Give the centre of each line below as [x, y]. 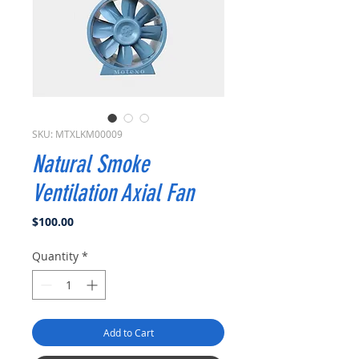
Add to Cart [128, 333]
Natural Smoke [91, 164]
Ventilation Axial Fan [113, 193]
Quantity [55, 256]
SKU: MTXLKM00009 [77, 134]
